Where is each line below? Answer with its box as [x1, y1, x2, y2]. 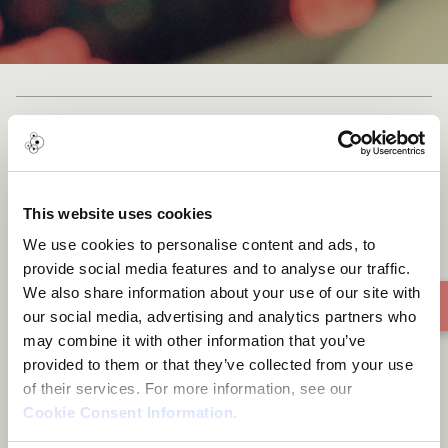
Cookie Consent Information [23, 404, 233, 421]
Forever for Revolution [70, 115, 378, 155]
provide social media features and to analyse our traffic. [23, 260, 411, 277]
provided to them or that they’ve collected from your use [23, 356, 413, 373]
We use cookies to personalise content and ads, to [23, 236, 376, 253]
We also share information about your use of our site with [23, 284, 421, 301]
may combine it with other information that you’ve [23, 332, 366, 349]
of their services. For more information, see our [23, 380, 357, 397]
